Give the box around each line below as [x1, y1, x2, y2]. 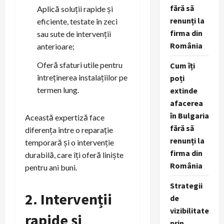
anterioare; [37, 41, 74, 51]
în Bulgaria [169, 110, 209, 120]
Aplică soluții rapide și [37, 3, 113, 13]
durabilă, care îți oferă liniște [25, 149, 123, 159]
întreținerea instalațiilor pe [37, 72, 127, 82]
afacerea [169, 98, 203, 108]
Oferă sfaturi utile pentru [37, 59, 122, 69]
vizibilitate [169, 205, 209, 215]
